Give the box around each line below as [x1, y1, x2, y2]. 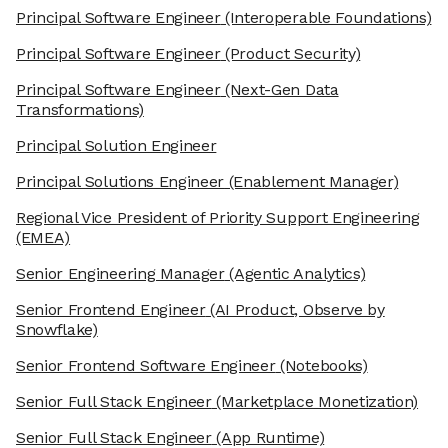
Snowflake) [16, 320, 98, 340]
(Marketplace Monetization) [211, 392, 419, 412]
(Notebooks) [275, 356, 368, 376]
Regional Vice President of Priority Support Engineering [16, 208, 420, 228]
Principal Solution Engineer [16, 136, 217, 156]
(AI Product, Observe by [205, 300, 385, 320]
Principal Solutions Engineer [16, 172, 225, 192]
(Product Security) [220, 44, 361, 64]
